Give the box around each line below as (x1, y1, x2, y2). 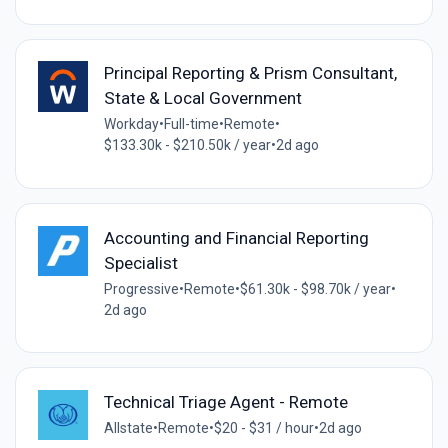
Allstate (103, 419, 153, 436)
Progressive (103, 280, 179, 297)
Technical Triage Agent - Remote (103, 391, 348, 412)
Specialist (103, 252, 178, 273)
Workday (103, 116, 159, 133)
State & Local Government (103, 88, 302, 109)
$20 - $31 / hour (213, 419, 314, 436)
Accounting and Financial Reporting (103, 227, 369, 248)
